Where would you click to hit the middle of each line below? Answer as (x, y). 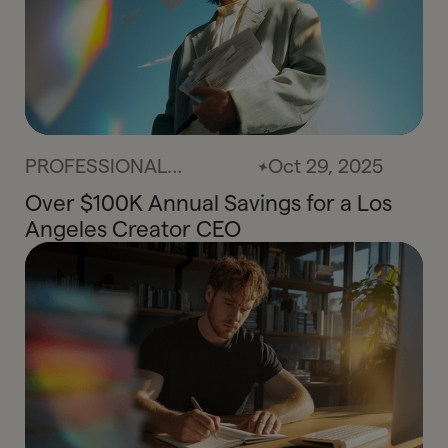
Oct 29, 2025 (325, 165)
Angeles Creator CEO (132, 229)
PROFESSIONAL (95, 165)
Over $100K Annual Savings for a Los (208, 203)
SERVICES (69, 188)
